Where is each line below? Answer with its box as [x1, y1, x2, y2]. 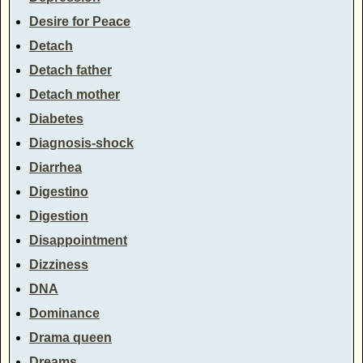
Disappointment [29, 233, 127, 247]
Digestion [29, 208, 88, 223]
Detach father [29, 62, 112, 77]
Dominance [29, 305, 100, 320]
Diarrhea [29, 160, 82, 174]
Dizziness [29, 257, 88, 271]
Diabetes [29, 111, 83, 126]
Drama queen [29, 330, 112, 344]
